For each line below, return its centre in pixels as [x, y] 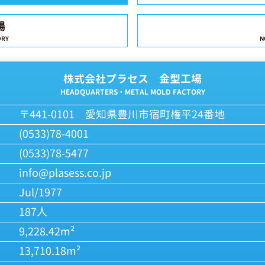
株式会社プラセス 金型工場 [132, 79]
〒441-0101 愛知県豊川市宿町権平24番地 [122, 114]
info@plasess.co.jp [65, 173]
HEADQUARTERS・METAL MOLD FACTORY [132, 92]
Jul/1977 [41, 193]
